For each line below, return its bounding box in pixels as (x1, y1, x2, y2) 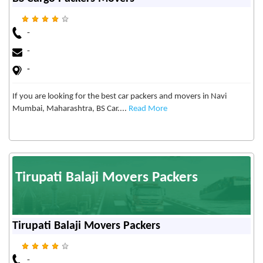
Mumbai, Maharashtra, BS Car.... (12, 104, 129, 114)
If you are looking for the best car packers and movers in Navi (12, 92, 227, 102)
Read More (129, 104, 167, 114)
